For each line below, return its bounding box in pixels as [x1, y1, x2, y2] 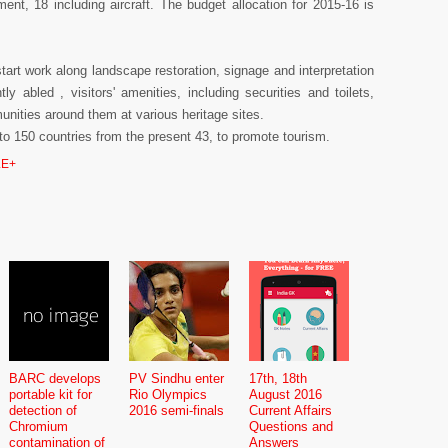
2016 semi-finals [129, 402, 224, 418]
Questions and [249, 418, 333, 434]
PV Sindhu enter [129, 370, 224, 386]
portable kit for [9, 386, 92, 402]
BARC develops [9, 370, 101, 386]
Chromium [9, 418, 68, 434]
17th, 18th [249, 370, 307, 386]
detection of [9, 402, 77, 418]
